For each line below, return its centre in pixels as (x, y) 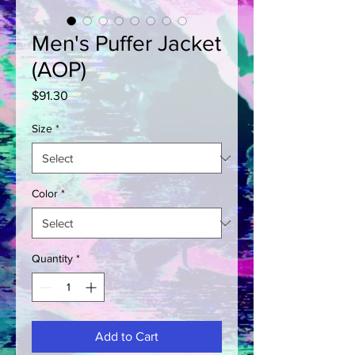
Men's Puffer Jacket (126, 44)
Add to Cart (127, 337)
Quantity (52, 259)
